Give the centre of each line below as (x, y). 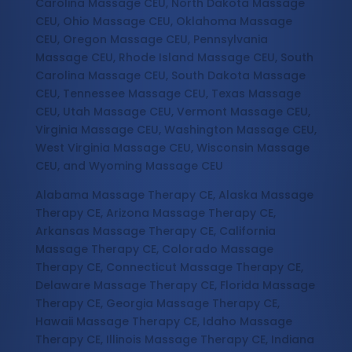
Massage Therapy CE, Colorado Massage (154, 249)
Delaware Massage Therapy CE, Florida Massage (175, 286)
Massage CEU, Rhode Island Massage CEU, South (174, 58)
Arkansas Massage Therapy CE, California (155, 231)
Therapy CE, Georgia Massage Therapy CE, (157, 304)
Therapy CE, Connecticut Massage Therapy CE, (169, 268)
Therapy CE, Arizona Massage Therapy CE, (155, 213)
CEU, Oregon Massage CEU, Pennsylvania (151, 40)
